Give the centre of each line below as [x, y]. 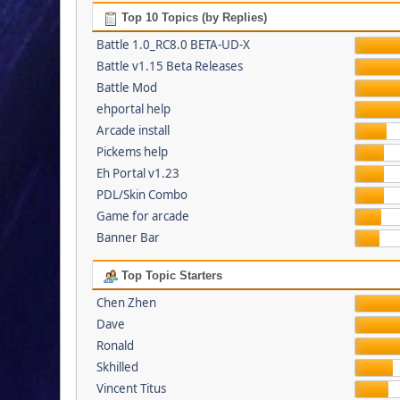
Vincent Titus [131, 389]
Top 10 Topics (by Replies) [192, 18]
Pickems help [132, 152]
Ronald [115, 346]
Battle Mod [126, 88]
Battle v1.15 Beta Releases [169, 67]
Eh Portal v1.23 [137, 174]
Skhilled [117, 367]
